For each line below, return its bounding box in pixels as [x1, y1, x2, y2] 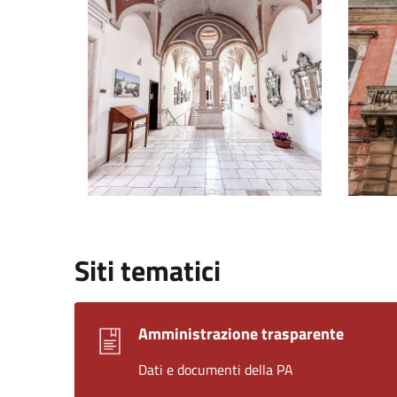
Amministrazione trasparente [138, 322, 344, 346]
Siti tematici [74, 249, 221, 292]
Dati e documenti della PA [138, 359, 293, 380]
